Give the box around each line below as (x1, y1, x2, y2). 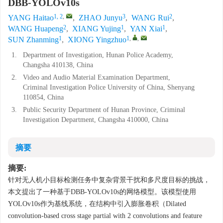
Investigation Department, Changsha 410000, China (23, 116, 168, 123)
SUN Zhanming (8, 35, 59, 44)
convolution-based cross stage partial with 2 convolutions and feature (8, 212, 202, 220)
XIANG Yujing (72, 24, 121, 33)
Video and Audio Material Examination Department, (23, 74, 170, 81)
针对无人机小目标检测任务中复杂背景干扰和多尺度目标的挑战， (8, 176, 210, 184)
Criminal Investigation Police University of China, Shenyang (23, 84, 195, 91)
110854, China (23, 94, 64, 101)
